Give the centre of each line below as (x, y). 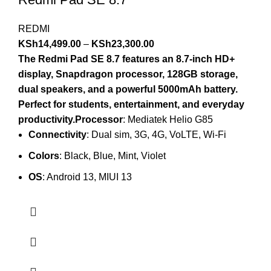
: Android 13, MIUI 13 (87, 177)
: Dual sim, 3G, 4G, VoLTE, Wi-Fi (156, 134)
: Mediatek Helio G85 (168, 119)
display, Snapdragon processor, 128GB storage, (128, 74)
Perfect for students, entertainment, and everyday (131, 104)
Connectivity (57, 134)
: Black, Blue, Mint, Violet (113, 155)
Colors (44, 155)
